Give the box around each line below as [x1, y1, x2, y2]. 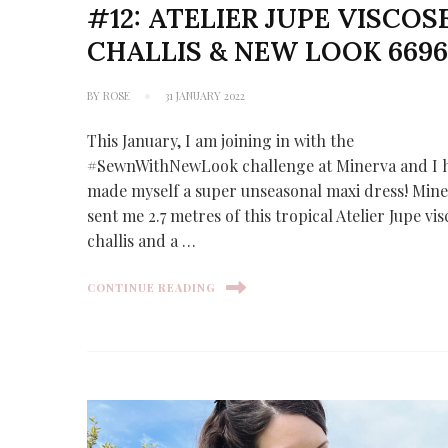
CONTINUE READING [87, 279, 217, 295]
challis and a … [87, 229, 197, 251]
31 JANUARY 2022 [165, 87, 246, 103]
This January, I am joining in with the [87, 129, 355, 151]
